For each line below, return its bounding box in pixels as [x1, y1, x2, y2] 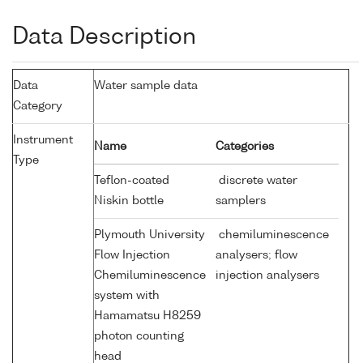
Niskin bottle [94, 195, 167, 207]
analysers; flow [216, 250, 297, 262]
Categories [216, 141, 274, 153]
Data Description [12, 26, 196, 49]
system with [94, 290, 160, 302]
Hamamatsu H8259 [94, 310, 201, 322]
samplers [216, 195, 266, 207]
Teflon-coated [94, 175, 169, 187]
